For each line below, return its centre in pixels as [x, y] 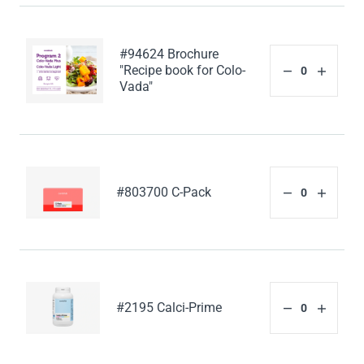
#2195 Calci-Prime [169, 307]
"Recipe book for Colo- [183, 71]
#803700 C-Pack [164, 192]
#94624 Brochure [169, 54]
